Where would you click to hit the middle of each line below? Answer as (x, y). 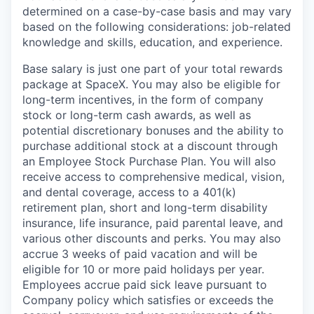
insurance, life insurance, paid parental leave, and (153, 223)
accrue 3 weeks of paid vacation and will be (140, 253)
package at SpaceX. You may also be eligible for (151, 84)
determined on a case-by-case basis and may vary (157, 11)
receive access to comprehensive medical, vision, (153, 176)
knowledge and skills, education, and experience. (152, 42)
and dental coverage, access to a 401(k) (129, 192)
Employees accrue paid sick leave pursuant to (145, 284)
